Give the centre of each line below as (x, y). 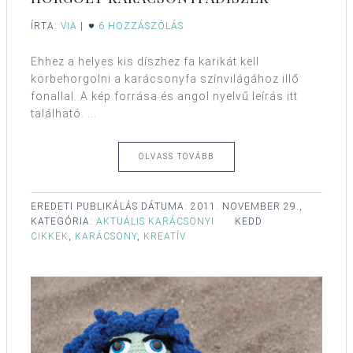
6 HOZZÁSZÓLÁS (141, 26)
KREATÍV (165, 236)
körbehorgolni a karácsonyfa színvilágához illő (165, 78)
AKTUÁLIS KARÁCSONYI (155, 221)
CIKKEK (50, 236)
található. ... (64, 113)
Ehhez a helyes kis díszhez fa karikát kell (145, 61)
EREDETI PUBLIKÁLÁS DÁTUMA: (111, 206)
